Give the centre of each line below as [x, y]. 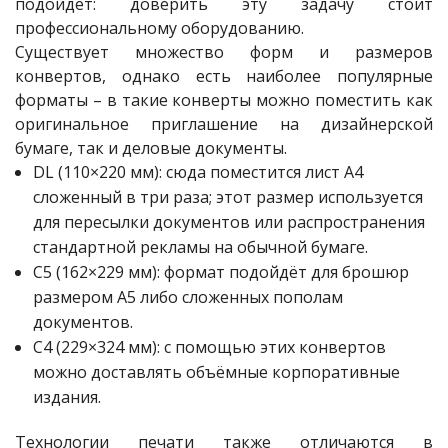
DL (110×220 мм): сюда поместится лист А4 [197, 172]
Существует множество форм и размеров [224, 52]
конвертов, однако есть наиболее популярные [224, 76]
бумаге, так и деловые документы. [151, 148]
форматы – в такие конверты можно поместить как [224, 100]
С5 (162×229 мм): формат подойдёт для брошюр [220, 272]
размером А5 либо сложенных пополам [187, 297]
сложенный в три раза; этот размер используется [227, 197]
